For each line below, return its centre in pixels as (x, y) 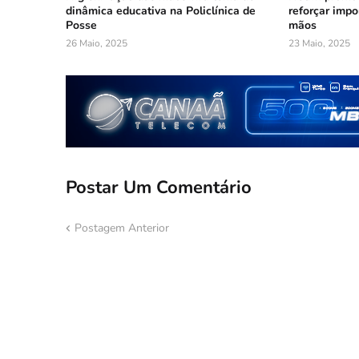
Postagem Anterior (122, 228)
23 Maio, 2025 (319, 44)
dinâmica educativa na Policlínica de (161, 11)
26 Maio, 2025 (97, 44)
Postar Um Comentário (159, 187)
